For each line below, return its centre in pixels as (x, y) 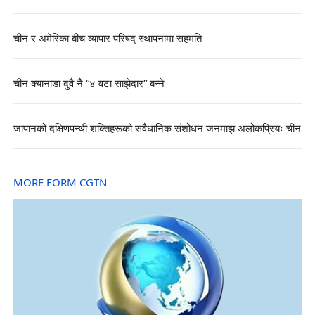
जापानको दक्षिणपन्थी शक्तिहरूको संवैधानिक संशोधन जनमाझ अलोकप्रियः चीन (157, 129)
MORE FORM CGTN (60, 184)
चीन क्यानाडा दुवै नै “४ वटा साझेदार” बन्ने (89, 84)
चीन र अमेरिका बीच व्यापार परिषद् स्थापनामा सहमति (107, 39)
